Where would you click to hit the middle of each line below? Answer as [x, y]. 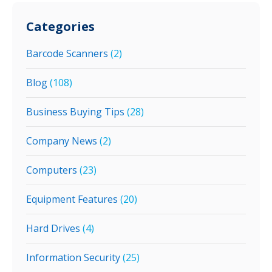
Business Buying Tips [75, 112]
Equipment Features [72, 199]
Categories [60, 26]
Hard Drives [53, 228]
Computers [52, 170]
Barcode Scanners [67, 53]
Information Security [73, 257]
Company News [62, 141]
